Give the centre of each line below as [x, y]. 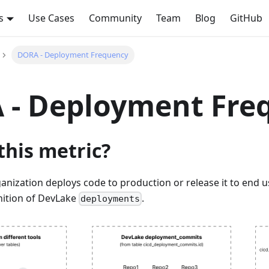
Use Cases [52, 18]
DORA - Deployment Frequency [73, 55]
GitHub [246, 18]
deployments [110, 199]
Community [116, 18]
